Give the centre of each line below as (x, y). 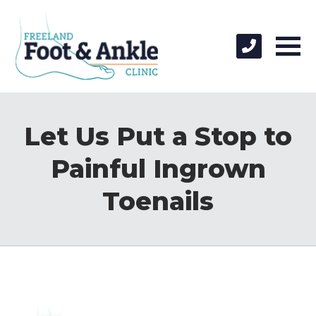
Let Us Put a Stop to (158, 136)
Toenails (158, 201)
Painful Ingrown (158, 168)
